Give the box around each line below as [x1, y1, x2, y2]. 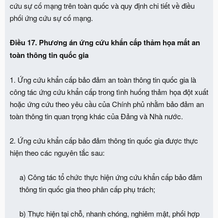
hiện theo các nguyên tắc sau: [10, 147, 105, 158]
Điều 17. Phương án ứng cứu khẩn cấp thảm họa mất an [10, 36, 200, 48]
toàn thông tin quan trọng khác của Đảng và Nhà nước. [10, 110, 183, 121]
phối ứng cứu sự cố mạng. [10, 12, 93, 23]
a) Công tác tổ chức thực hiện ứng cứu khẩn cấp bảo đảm [19, 171, 202, 182]
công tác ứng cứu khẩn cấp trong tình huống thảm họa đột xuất [10, 86, 208, 97]
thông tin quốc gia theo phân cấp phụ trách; [19, 183, 155, 194]
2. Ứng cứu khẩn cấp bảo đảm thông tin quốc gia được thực [10, 135, 198, 145]
